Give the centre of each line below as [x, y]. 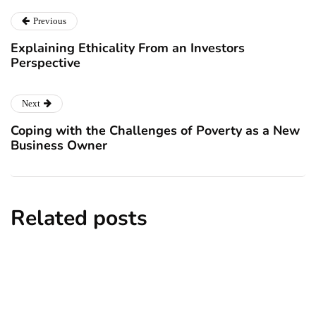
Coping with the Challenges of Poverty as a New [155, 130]
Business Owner [59, 145]
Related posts [79, 218]
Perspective [45, 62]
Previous [50, 20]
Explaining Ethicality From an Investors [128, 48]
